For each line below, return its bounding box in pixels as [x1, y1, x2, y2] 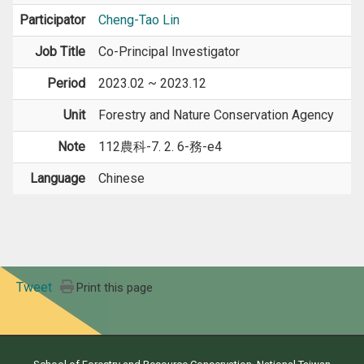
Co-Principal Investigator [98, 44, 240, 59]
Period [47, 76, 85, 91]
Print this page [76, 280, 154, 295]
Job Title [35, 44, 85, 59]
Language [30, 171, 85, 186]
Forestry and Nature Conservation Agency [98, 107, 334, 123]
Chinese [98, 171, 145, 186]
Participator [19, 12, 85, 28]
